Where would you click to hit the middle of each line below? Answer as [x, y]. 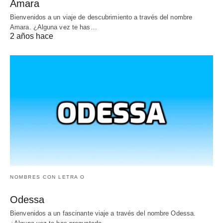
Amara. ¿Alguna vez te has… [54, 27]
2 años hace [32, 36]
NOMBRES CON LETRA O [48, 177]
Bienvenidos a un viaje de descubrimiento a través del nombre [101, 17]
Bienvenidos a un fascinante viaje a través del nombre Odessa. [103, 214]
